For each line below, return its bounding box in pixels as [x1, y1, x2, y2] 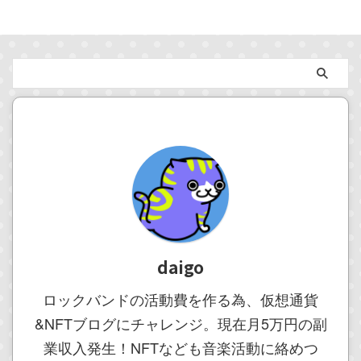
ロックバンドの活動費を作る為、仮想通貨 [43, 288, 318, 309]
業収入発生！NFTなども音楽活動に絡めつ [43, 337, 318, 358]
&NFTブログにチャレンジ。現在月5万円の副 [34, 313, 327, 334]
